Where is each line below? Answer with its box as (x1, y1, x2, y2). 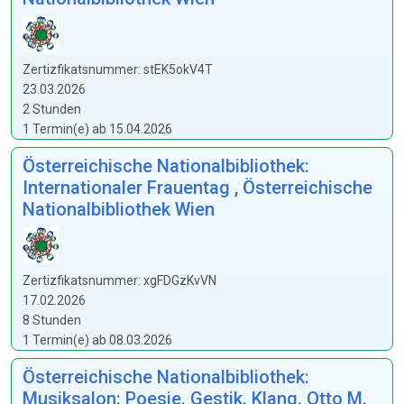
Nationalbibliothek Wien (23, 198, 215, 220)
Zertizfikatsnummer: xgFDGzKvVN (23, 273, 216, 288)
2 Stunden (23, 102, 81, 116)
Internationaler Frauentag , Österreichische (23, 177, 372, 198)
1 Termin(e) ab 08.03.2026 (23, 333, 172, 347)
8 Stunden (23, 313, 81, 327)
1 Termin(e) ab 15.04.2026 (23, 122, 172, 136)
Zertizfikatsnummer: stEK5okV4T (23, 62, 213, 77)
